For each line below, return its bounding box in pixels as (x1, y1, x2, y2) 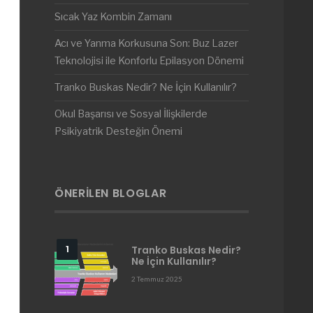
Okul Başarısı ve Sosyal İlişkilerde (54, 108, 208, 120)
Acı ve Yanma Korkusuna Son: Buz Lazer (54, 37, 238, 50)
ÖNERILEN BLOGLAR (54, 185, 167, 201)
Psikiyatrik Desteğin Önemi (54, 125, 182, 138)
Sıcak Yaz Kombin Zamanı (54, 10, 172, 23)
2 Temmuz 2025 (131, 275, 182, 283)
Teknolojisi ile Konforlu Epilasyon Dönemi (54, 54, 244, 67)
